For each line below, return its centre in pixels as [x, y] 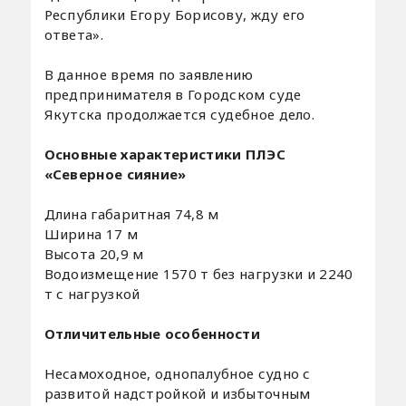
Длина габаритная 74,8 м [131, 213]
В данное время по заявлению [149, 74]
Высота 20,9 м [94, 253]
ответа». [73, 34]
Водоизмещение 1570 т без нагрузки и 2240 [198, 273]
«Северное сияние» [115, 174]
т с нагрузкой [92, 293]
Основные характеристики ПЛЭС [164, 154]
